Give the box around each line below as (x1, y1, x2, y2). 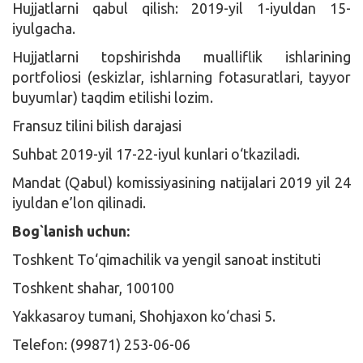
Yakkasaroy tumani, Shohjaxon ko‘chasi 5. (12, 307, 275, 324)
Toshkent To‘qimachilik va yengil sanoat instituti (12, 250, 321, 267)
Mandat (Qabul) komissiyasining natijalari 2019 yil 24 (12, 173, 351, 190)
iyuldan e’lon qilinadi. (12, 194, 146, 211)
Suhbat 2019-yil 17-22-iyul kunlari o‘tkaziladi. (12, 145, 300, 162)
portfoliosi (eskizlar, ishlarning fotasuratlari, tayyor (12, 68, 351, 85)
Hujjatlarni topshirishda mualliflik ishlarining (12, 48, 351, 65)
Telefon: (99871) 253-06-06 (12, 335, 190, 352)
